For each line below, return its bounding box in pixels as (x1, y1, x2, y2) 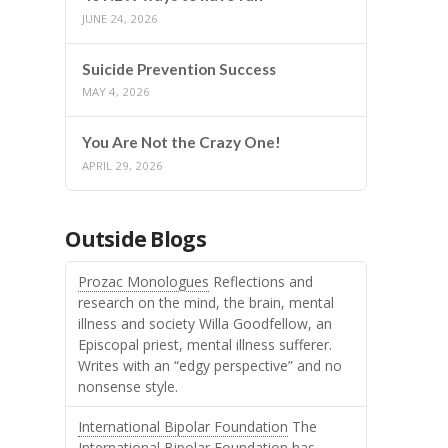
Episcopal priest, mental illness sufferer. (78, 334, 333, 354)
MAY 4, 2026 (82, 84, 151, 100)
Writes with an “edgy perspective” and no (78, 355, 343, 375)
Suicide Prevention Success (82, 59, 277, 78)
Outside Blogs (65, 225, 206, 254)
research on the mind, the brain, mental (78, 292, 335, 312)
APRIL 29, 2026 (82, 157, 164, 173)
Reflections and (209, 271, 314, 291)
